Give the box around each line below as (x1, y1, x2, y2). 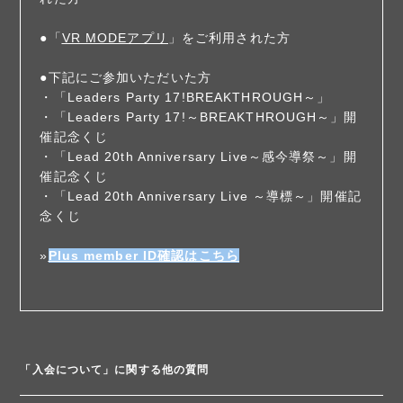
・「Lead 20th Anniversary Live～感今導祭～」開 (40, 148, 357, 164)
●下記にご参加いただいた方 (40, 69, 211, 85)
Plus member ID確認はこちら (48, 247, 239, 263)
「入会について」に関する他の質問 (20, 363, 210, 376)
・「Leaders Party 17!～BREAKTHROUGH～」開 (40, 109, 358, 124)
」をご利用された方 (167, 30, 291, 45)
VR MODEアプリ (61, 30, 168, 45)
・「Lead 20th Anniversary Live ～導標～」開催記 (40, 188, 362, 203)
